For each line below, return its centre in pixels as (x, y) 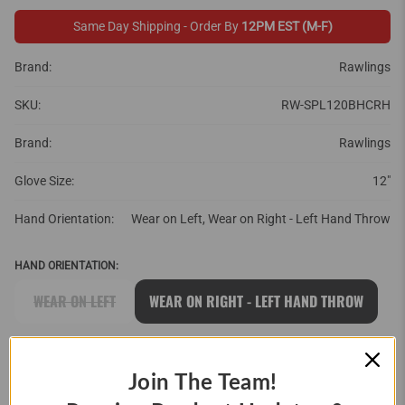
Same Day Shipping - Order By (157, 26)
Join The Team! (202, 383)
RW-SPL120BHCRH (336, 104)
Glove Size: (44, 180)
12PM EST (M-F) (287, 26)
